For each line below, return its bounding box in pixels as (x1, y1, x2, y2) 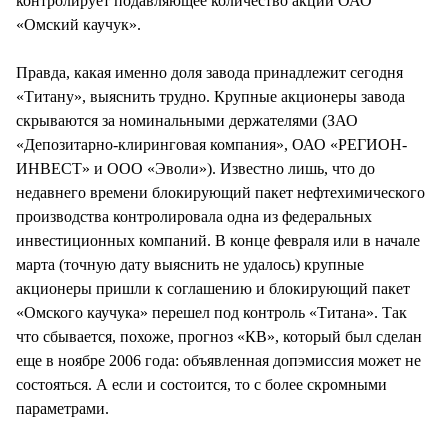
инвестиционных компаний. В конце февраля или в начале (16, 231, 420, 249)
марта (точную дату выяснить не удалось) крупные (16, 255, 364, 273)
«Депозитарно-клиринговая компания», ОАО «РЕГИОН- (16, 135, 407, 153)
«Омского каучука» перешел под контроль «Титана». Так (16, 303, 407, 321)
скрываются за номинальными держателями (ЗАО (16, 111, 358, 129)
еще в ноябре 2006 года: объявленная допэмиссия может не (16, 351, 421, 369)
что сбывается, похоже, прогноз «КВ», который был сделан (16, 327, 422, 345)
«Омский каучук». (16, 15, 141, 33)
